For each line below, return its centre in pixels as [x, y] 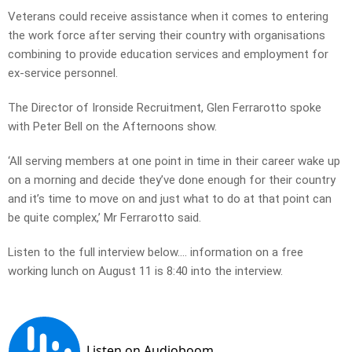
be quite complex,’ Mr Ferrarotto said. [106, 218]
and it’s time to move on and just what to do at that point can [170, 199]
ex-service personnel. [64, 73]
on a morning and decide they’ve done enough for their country [172, 180]
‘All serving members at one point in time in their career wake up [174, 161]
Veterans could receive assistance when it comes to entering [168, 17]
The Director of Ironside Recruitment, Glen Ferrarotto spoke [165, 108]
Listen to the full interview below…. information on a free [156, 253]
